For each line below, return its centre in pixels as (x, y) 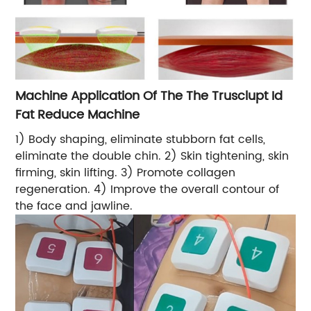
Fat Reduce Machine (78, 115)
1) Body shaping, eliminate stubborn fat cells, (141, 140)
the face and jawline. (74, 207)
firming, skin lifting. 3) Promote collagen (126, 173)
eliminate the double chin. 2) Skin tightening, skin (152, 157)
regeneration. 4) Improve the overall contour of (148, 190)
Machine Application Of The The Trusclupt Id (149, 96)
